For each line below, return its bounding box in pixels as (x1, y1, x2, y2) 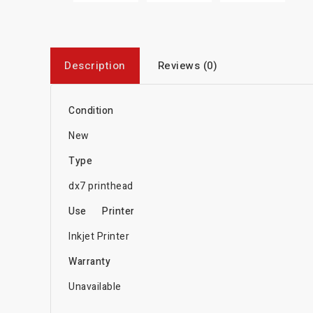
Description (64, 57, 126, 73)
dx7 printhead (68, 178, 133, 194)
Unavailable (68, 279, 122, 294)
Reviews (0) (157, 57, 217, 73)
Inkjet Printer (68, 228, 129, 244)
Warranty (68, 254, 110, 269)
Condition (68, 103, 119, 118)
